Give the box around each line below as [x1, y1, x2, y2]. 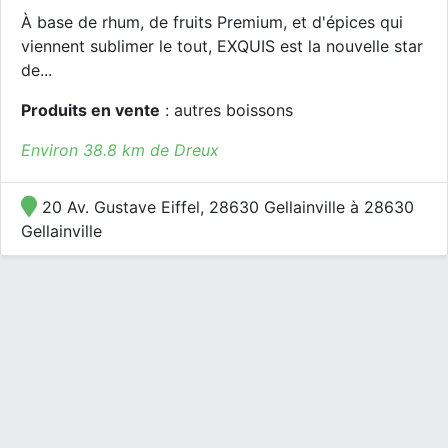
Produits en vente [21, 100, 160, 120]
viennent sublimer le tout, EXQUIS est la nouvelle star [21, 36, 423, 56]
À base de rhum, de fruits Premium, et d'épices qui [21, 12, 403, 32]
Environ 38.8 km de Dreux [21, 140, 219, 160]
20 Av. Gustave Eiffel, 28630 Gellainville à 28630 [37, 197, 414, 217]
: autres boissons [160, 100, 293, 120]
